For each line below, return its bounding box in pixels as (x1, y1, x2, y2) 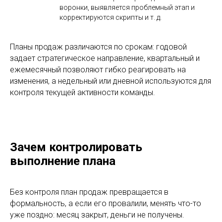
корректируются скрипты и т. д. (59, 13, 162, 21)
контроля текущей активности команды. (10, 87, 155, 97)
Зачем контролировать (10, 140, 142, 154)
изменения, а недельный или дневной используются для (10, 76, 211, 86)
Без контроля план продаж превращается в (10, 187, 168, 197)
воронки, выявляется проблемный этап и (59, 3, 195, 11)
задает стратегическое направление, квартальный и (10, 53, 200, 63)
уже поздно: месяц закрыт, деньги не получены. (10, 210, 184, 220)
